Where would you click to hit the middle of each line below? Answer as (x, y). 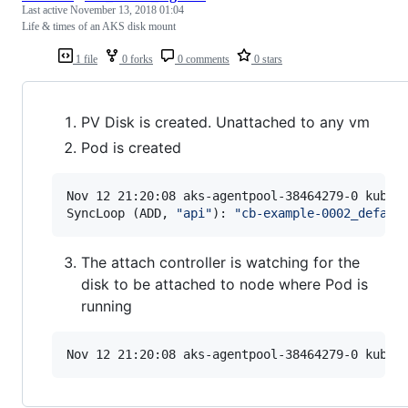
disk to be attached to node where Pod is (224, 284)
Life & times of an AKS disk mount (99, 26)
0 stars (267, 59)
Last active (46, 10)
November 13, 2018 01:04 (127, 10)
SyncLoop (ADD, (121, 213)
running (107, 306)
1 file (85, 59)
